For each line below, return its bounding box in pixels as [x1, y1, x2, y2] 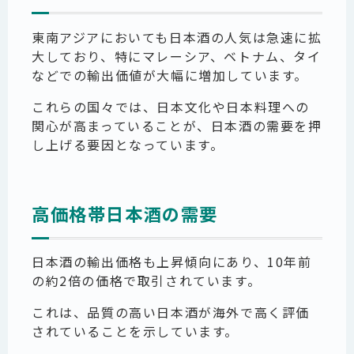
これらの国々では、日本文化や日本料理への [32, 97, 311, 117]
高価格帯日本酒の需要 [32, 200, 219, 226]
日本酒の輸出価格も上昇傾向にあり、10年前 [32, 252, 312, 272]
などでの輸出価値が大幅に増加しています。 [32, 66, 309, 85]
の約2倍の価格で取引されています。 [32, 271, 262, 291]
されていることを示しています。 [32, 322, 239, 341]
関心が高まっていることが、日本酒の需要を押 [32, 116, 322, 136]
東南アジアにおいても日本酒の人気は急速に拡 [32, 28, 322, 47]
